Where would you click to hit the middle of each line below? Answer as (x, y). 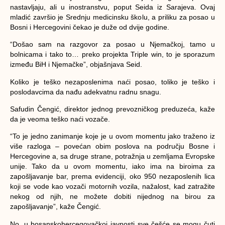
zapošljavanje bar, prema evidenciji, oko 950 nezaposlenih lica (113, 177)
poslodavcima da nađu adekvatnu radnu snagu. (86, 92)
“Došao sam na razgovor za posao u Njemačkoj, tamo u (113, 44)
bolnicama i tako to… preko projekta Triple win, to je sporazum (113, 54)
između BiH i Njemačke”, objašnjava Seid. (76, 65)
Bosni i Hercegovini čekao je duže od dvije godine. (90, 27)
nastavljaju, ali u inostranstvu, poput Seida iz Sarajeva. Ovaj (113, 7)
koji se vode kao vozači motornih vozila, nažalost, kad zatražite (113, 187)
